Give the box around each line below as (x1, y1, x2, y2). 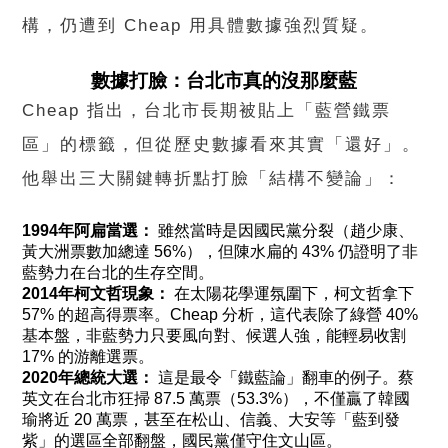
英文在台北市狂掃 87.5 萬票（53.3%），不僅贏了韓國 (22, 390, 411, 408)
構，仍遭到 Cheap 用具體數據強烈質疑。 (22, 16, 380, 36)
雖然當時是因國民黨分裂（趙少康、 (154, 222, 415, 240)
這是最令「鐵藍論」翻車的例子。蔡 (154, 369, 415, 387)
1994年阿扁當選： (22, 222, 155, 240)
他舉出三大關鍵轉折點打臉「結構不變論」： (22, 169, 403, 189)
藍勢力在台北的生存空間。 (22, 264, 215, 282)
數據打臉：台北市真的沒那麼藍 (91, 70, 357, 92)
